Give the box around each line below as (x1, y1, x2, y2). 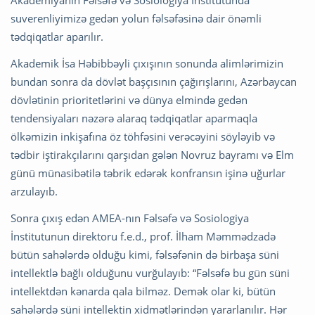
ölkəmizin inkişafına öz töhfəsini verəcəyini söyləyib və (11, 129, 275, 144)
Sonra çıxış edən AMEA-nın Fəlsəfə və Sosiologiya (11, 211, 249, 226)
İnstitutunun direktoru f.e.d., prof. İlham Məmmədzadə (11, 229, 276, 244)
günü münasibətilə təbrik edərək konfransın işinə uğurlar (11, 166, 285, 181)
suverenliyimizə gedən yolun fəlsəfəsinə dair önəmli (11, 11, 262, 26)
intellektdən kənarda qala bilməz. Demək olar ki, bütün (11, 284, 276, 299)
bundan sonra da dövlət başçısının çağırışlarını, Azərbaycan (11, 75, 297, 89)
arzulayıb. (11, 184, 58, 199)
